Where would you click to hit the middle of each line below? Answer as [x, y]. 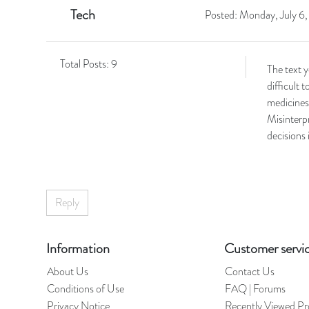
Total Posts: [85, 64]
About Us [68, 271]
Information [78, 249]
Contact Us [250, 271]
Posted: [221, 15]
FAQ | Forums [256, 289]
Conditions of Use [86, 289]
